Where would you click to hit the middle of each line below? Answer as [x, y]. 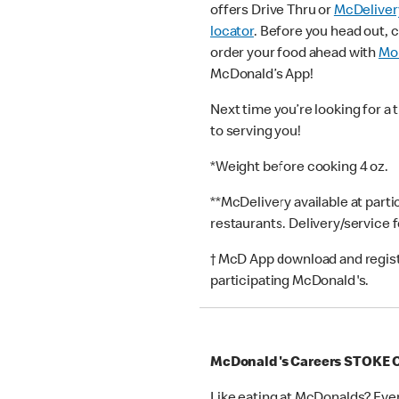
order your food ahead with [294, 55]
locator [232, 33]
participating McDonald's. [291, 283]
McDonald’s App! [265, 76]
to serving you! [256, 133]
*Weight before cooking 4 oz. [301, 169]
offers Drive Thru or [272, 12]
